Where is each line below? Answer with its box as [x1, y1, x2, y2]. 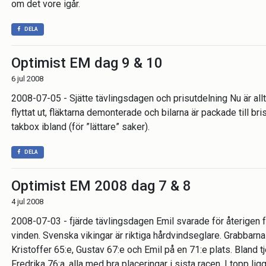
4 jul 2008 [11, 197, 43, 206]
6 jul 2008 [11, 74, 43, 83]
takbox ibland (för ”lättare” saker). [11, 121, 150, 132]
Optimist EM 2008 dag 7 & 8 [11, 178, 191, 194]
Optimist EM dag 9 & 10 [11, 55, 163, 71]
